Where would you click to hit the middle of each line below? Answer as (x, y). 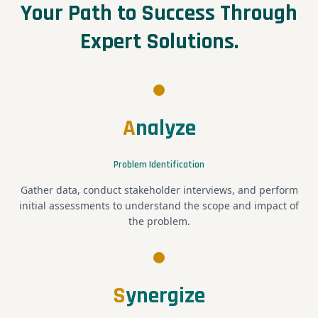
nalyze (165, 128)
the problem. (159, 221)
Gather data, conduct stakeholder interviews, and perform (159, 190)
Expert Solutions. (159, 41)
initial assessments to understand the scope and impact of (159, 205)
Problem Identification (159, 164)
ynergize (165, 295)
